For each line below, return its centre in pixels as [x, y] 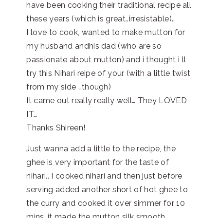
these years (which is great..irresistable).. [101, 18]
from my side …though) [69, 87]
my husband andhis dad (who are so [94, 46]
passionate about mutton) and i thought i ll [106, 59]
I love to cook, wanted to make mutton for [106, 32]
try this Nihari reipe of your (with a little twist [109, 73]
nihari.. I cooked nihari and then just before [104, 176]
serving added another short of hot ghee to [107, 189]
